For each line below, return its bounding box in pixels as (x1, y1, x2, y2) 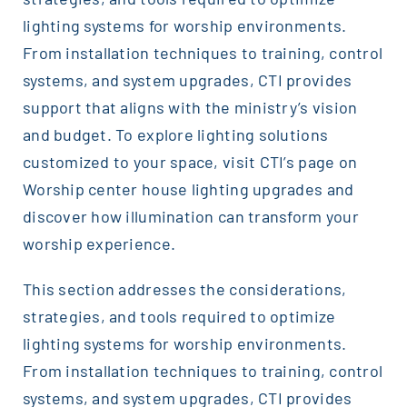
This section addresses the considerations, (22, 278, 347, 299)
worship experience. (22, 233, 176, 253)
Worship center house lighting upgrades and (22, 178, 354, 199)
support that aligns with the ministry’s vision (22, 96, 358, 117)
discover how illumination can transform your (22, 205, 359, 226)
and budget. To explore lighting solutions (22, 124, 329, 144)
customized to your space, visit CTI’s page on (22, 151, 358, 172)
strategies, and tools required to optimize (22, 305, 336, 326)
